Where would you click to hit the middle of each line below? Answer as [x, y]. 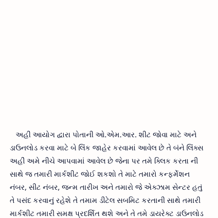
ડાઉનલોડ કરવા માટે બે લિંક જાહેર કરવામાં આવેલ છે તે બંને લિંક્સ [107, 147]
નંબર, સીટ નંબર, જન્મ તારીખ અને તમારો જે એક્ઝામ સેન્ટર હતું [106, 187]
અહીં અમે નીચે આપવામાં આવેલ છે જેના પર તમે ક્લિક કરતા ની [104, 160]
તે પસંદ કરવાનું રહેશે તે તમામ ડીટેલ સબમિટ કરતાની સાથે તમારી [105, 200]
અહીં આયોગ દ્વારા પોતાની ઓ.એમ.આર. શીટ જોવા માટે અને [103, 134]
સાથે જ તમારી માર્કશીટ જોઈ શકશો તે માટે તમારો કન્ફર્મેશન [100, 173]
